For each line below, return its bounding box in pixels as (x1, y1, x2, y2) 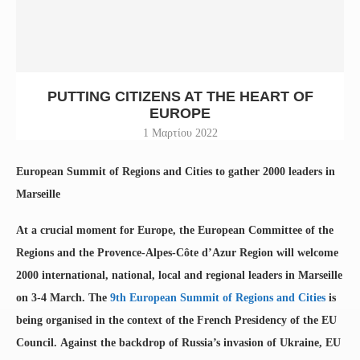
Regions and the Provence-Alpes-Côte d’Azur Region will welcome (16, 246, 338, 259)
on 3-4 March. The (16, 291, 110, 304)
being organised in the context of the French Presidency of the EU (16, 313, 337, 326)
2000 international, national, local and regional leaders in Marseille (16, 268, 342, 281)
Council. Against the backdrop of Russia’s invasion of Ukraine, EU (16, 336, 341, 349)
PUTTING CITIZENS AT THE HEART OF (47, 88, 313, 104)
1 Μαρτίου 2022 (142, 126, 218, 139)
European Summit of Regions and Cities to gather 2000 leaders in (16, 165, 335, 178)
